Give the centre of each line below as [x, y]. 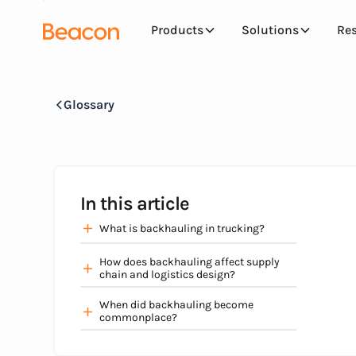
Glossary [89, 104]
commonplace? [139, 318]
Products [177, 30]
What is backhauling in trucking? [182, 228]
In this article [134, 203]
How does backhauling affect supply [190, 261]
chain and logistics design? [168, 274]
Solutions [270, 30]
